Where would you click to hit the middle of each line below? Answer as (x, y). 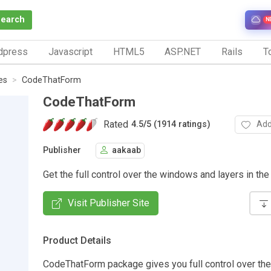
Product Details (77, 240)
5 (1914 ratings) (178, 125)
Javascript (70, 51)
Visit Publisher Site (109, 203)
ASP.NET (183, 51)
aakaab (126, 151)
